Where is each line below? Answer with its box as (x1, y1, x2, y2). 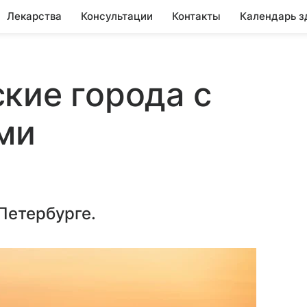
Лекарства (7, 10, 62, 23)
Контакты (172, 10, 221, 23)
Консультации (81, 10, 153, 23)
